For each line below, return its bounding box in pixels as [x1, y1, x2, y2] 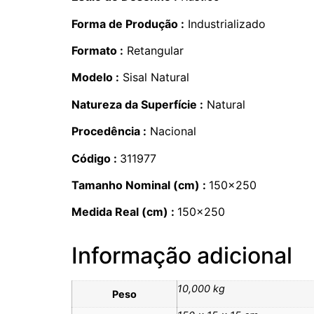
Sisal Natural [119, 70, 189, 85]
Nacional [146, 124, 196, 139]
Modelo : [71, 70, 119, 85]
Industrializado [184, 16, 266, 31]
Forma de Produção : [71, 16, 184, 31]
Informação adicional [71, 242, 292, 270]
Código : [71, 151, 120, 165]
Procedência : [71, 124, 146, 139]
